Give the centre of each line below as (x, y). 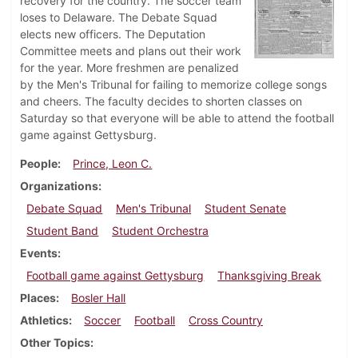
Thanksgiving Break (270, 276)
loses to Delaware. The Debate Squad (119, 18)
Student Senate (245, 209)
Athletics (44, 320)
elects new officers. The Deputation (113, 34)
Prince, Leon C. (113, 164)
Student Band (63, 231)
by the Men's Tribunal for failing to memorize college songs (173, 85)
